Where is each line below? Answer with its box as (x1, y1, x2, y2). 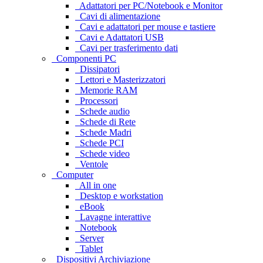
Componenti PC (52, 53, 116, 63)
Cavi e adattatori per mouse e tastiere (75, 21, 215, 32)
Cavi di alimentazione (75, 11, 160, 21)
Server (75, 232, 104, 243)
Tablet (75, 243, 103, 254)
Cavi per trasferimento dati (75, 42, 178, 53)
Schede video (75, 148, 130, 159)
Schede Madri (75, 127, 131, 137)
